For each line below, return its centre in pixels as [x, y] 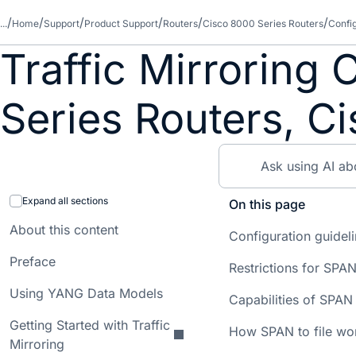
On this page [267, 204]
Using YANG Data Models [86, 293]
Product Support [121, 23]
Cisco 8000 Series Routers [263, 23]
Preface [33, 261]
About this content [64, 230]
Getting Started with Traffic [90, 325]
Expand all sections [65, 201]
